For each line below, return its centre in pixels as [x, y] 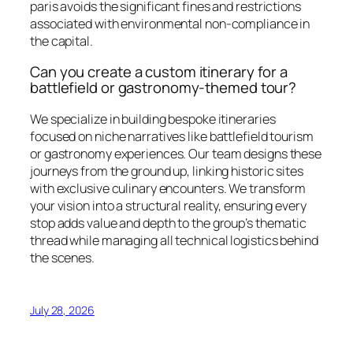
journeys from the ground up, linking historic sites [167, 171]
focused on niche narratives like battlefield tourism [172, 136]
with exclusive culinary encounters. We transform [168, 188]
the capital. [61, 41]
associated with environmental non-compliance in [170, 23]
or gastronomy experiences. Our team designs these [176, 153]
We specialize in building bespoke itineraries [153, 119]
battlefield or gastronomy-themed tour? [163, 88]
